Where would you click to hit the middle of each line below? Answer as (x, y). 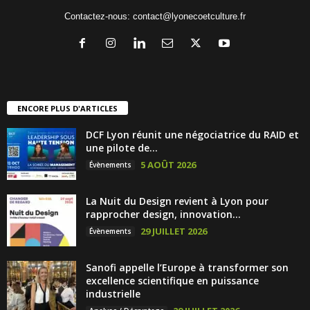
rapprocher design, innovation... (163, 214)
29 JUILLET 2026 (174, 231)
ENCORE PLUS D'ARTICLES (67, 108)
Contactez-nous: (99, 17)
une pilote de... (122, 148)
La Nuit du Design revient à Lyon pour (177, 201)
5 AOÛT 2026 (168, 165)
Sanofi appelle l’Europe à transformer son (187, 267)
